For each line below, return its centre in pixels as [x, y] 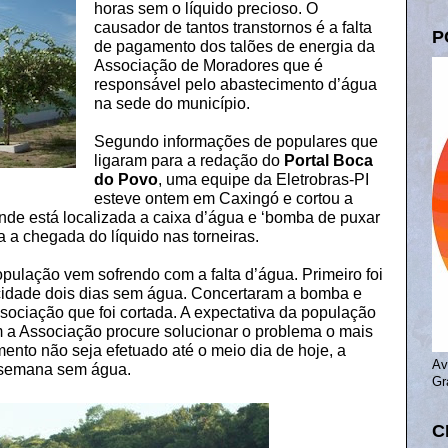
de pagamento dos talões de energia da [234, 47]
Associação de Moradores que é [208, 66]
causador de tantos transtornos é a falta [232, 28]
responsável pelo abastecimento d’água [235, 85]
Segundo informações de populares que [235, 142]
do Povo [125, 180]
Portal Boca [328, 161]
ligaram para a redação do [188, 161]
